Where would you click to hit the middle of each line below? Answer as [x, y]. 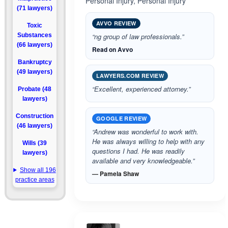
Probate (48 [35, 89]
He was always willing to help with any [148, 141]
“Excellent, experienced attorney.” [141, 89]
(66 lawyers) [35, 45]
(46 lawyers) [35, 126]
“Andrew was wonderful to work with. [145, 132]
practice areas [35, 180]
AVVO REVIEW [116, 23]
